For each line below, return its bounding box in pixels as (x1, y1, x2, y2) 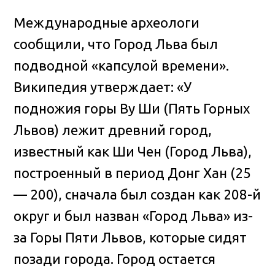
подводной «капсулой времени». (14, 57, 230, 73)
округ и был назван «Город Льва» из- (14, 207, 254, 223)
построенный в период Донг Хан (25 (14, 165, 252, 180)
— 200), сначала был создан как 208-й (14, 186, 261, 202)
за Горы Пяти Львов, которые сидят (14, 229, 247, 245)
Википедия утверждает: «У (14, 79, 192, 95)
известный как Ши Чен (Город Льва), (14, 143, 252, 159)
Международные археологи (14, 14, 200, 30)
